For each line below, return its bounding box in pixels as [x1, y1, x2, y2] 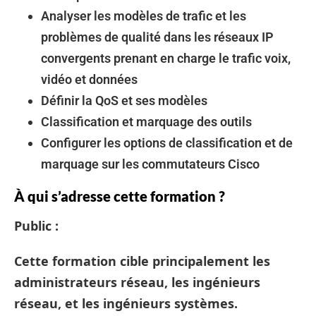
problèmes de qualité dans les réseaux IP [41, 30, 274, 44]
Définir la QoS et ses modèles [41, 93, 207, 108]
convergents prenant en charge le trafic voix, [41, 51, 291, 66]
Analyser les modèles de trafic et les [41, 8, 246, 23]
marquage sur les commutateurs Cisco [41, 157, 260, 171]
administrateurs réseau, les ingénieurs [14, 274, 260, 291]
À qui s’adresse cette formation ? [14, 188, 225, 205]
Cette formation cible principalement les [14, 253, 270, 269]
